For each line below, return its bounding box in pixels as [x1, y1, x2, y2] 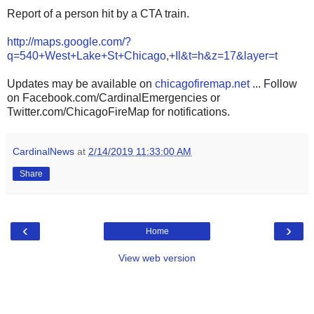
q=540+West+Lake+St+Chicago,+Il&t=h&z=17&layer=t [7, 49, 278, 62]
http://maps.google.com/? [7, 35, 131, 48]
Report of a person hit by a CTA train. [7, 7, 189, 20]
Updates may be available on [7, 77, 155, 90]
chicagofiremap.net [155, 77, 250, 90]
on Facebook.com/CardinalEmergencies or [7, 91, 220, 104]
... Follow [250, 77, 297, 90]
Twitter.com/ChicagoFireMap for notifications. [7, 105, 230, 118]
